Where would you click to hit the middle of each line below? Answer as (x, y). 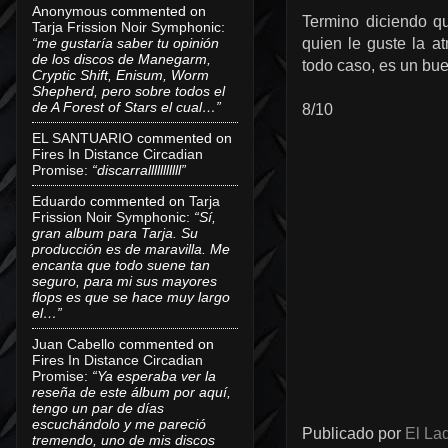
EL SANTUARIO (82, 137)
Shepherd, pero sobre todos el (128, 90)
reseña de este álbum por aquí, (131, 391)
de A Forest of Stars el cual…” (126, 106)
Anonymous (69, 10)
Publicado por (353, 433)
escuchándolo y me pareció (119, 423)
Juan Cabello (73, 343)
